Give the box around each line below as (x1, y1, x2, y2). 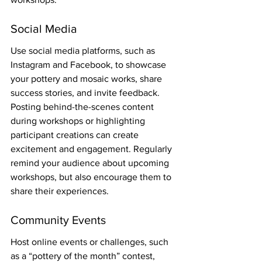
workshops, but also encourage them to (11, 172, 174, 182)
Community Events (11, 213, 106, 226)
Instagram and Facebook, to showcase (11, 60, 168, 70)
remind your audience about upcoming (11, 158, 171, 168)
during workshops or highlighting (11, 116, 147, 126)
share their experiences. (11, 186, 109, 196)
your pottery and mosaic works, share (11, 74, 164, 84)
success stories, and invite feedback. (11, 88, 162, 98)
